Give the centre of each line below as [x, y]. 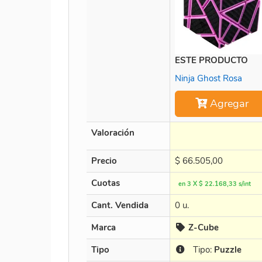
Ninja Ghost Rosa [208, 78]
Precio [104, 161]
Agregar [227, 103]
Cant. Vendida [120, 205]
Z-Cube [203, 227]
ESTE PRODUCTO [211, 60]
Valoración [113, 132]
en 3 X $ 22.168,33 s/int [215, 184]
